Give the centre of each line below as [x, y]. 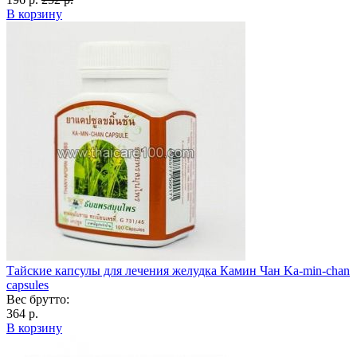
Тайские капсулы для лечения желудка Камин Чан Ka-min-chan [178, 270]
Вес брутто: [38, 299]
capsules [27, 284]
